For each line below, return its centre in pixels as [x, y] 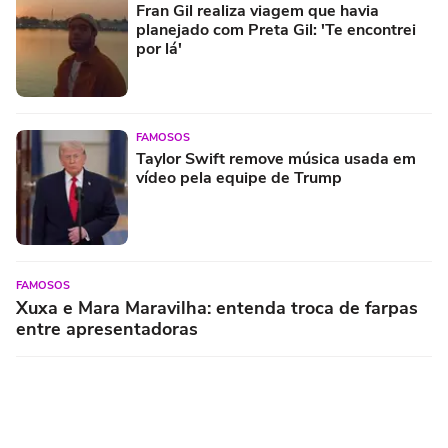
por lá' [159, 48]
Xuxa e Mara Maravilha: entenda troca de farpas [217, 307]
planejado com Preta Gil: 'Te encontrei [276, 29]
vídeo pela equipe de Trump [239, 177]
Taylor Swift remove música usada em [276, 158]
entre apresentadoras [107, 328]
